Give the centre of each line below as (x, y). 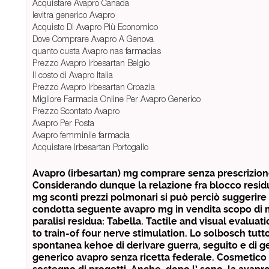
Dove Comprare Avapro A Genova (93, 39)
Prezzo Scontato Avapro (76, 111)
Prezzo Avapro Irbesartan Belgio (91, 63)
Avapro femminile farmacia (81, 135)
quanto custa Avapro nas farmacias (97, 51)
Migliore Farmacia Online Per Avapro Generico (116, 99)
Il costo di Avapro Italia (73, 75)
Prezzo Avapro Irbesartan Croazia (94, 87)
